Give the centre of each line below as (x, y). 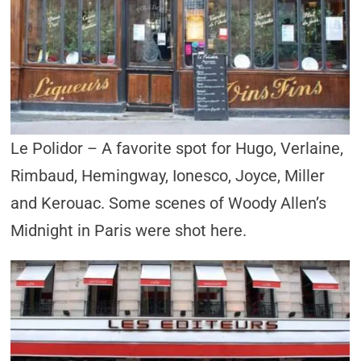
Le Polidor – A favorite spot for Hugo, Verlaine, (177, 148)
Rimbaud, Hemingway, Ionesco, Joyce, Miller (168, 176)
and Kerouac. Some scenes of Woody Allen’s (169, 203)
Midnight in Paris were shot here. (129, 230)
